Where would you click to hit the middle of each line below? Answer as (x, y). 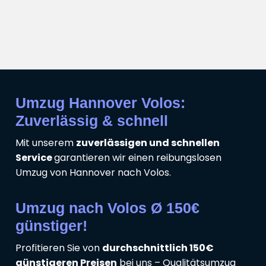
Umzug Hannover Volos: (100, 102)
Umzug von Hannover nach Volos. (93, 172)
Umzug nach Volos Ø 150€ (107, 208)
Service (35, 157)
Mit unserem (46, 142)
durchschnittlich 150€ (158, 248)
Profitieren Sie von (59, 248)
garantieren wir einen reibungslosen (138, 157)
